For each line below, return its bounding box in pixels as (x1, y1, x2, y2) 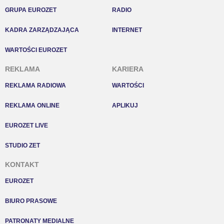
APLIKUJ (112, 102, 138, 109)
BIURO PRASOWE (5, 197, 57, 204)
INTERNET (112, 26, 142, 33)
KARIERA (112, 65, 143, 73)
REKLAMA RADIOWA (5, 82, 66, 89)
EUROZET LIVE (5, 122, 48, 129)
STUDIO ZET (5, 142, 40, 149)
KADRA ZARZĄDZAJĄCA (5, 26, 79, 33)
